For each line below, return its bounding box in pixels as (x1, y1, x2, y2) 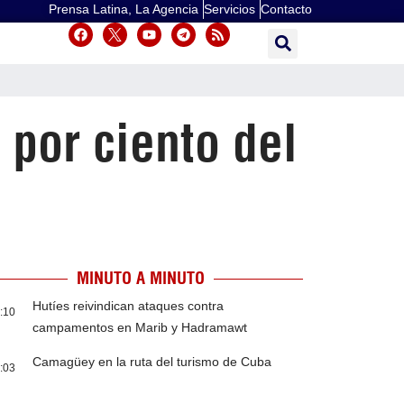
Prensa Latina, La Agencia (49, 2, 198, 16)
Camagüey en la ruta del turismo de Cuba (32, 354, 272, 370)
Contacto (261, 2, 312, 16)
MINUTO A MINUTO (76, 268, 205, 289)
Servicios (204, 2, 255, 16)
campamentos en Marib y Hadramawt (32, 320, 248, 335)
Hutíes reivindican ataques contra (32, 298, 225, 314)
